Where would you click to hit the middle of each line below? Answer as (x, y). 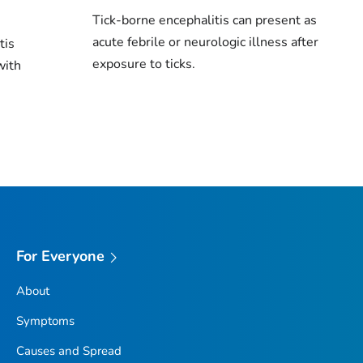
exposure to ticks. (143, 64)
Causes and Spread (68, 351)
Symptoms (45, 321)
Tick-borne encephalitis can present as (204, 21)
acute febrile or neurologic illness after (205, 43)
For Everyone (60, 256)
